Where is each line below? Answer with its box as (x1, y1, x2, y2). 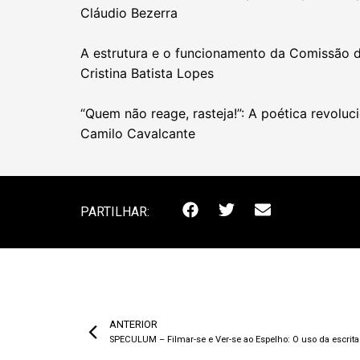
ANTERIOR (109, 317, 157, 330)
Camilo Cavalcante (80, 125, 195, 141)
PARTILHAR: (80, 204, 149, 220)
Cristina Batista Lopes (80, 64, 214, 81)
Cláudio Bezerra (80, 4, 178, 21)
